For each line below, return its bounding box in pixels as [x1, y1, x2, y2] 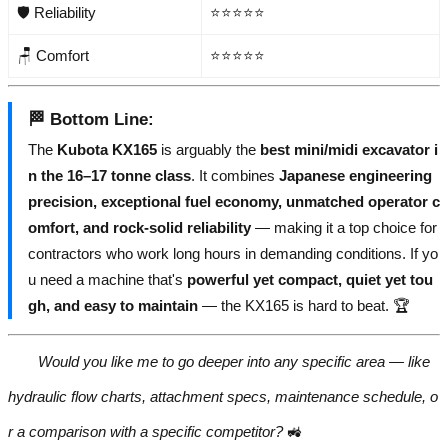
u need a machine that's [28, 271, 187, 289]
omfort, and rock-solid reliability [28, 219, 251, 237]
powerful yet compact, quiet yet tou [187, 271, 433, 289]
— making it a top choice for [251, 219, 437, 237]
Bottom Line [50, 110, 148, 130]
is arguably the [157, 141, 260, 159]
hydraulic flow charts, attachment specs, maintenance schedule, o [8, 387, 438, 405]
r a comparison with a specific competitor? [8, 422, 283, 440]
